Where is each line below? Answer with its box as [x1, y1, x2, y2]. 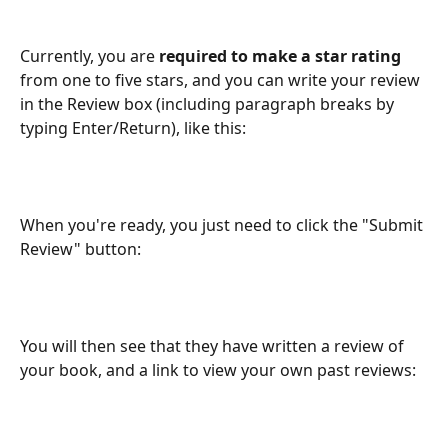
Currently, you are [20, 45, 159, 68]
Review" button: [20, 238, 141, 260]
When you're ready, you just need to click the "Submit [20, 214, 427, 236]
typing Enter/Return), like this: [20, 117, 246, 140]
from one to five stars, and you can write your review [20, 69, 424, 92]
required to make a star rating [159, 45, 401, 68]
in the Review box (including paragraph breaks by [20, 93, 398, 116]
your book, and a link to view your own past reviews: [20, 358, 416, 381]
